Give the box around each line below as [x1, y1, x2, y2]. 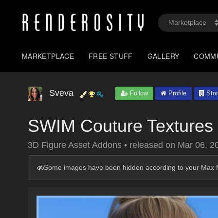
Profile [166, 90, 186, 97]
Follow [128, 90, 148, 97]
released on [129, 140, 178, 150]
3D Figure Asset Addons [28, 140, 124, 150]
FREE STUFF [89, 51, 133, 61]
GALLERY [147, 51, 180, 61]
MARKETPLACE [22, 51, 74, 61]
